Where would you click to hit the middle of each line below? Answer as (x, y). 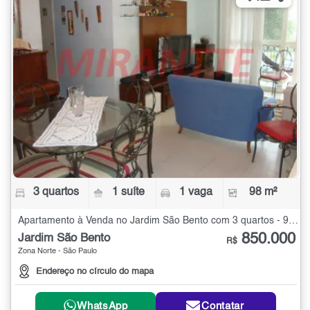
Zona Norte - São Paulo (57, 251)
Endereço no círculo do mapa (95, 272)
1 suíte (129, 192)
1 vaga (195, 192)
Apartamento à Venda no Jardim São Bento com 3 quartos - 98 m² (293, 220)
